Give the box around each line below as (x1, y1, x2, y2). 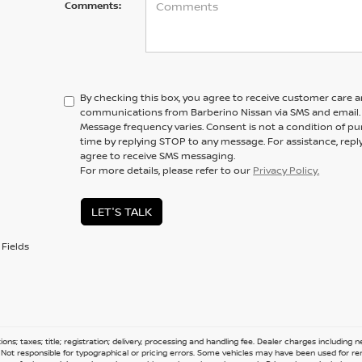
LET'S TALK (90, 204, 152, 220)
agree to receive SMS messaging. (80, 149, 236, 163)
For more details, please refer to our (80, 163, 254, 178)
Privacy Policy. (253, 163, 320, 178)
